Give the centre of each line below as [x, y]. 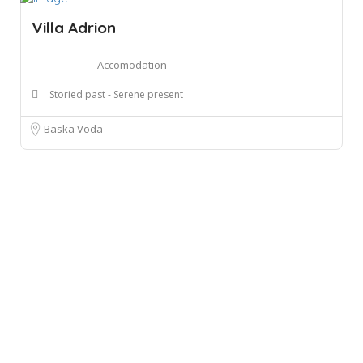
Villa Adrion [74, 27]
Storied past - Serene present [116, 94]
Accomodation [132, 64]
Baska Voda [73, 128]
